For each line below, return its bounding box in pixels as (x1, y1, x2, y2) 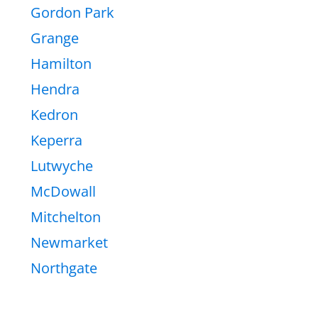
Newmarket (31, 232, 108, 252)
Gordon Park (31, 2, 114, 22)
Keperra (31, 130, 82, 150)
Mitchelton (31, 207, 101, 226)
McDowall (31, 181, 96, 201)
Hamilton (31, 53, 92, 73)
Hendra (31, 79, 79, 99)
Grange (31, 28, 79, 48)
